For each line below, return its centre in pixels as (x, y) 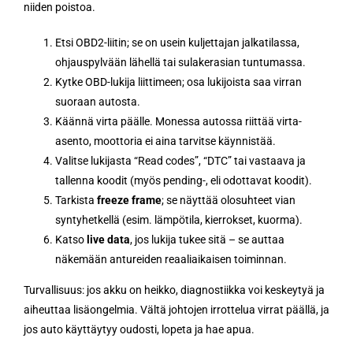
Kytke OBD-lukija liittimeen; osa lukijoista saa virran (178, 82)
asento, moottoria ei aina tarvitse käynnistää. (165, 141)
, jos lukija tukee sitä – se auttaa (207, 239)
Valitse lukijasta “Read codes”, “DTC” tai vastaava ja (180, 160)
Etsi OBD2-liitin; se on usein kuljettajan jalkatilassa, (177, 42)
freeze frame (129, 200)
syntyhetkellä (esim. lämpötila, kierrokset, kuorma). (179, 219)
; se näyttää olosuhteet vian (229, 200)
